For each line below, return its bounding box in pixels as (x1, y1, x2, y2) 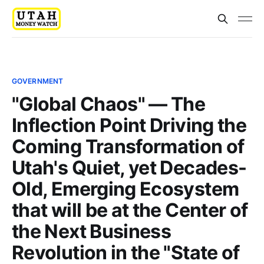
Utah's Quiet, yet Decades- (12, 156, 247, 179)
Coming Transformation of (12, 135, 245, 158)
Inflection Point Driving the (12, 114, 247, 137)
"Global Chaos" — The (12, 93, 206, 115)
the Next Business (12, 220, 171, 243)
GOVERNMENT (12, 77, 64, 85)
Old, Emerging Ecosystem (12, 177, 239, 200)
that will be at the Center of (12, 199, 248, 222)
